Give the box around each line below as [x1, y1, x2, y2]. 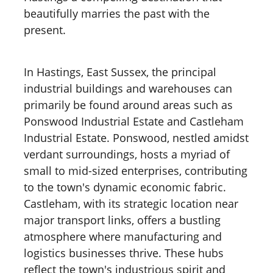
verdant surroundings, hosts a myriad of [24, 146, 230, 161]
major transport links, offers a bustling [24, 212, 221, 227]
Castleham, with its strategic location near [24, 196, 238, 211]
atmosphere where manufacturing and [24, 229, 222, 244]
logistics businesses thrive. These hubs [24, 245, 224, 260]
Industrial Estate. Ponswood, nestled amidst [24, 130, 249, 145]
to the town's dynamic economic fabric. [24, 179, 226, 194]
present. [24, 22, 66, 37]
